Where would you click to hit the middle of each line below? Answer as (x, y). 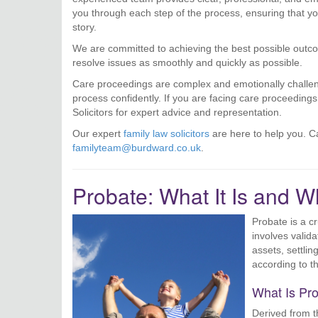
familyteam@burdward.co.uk (137, 148)
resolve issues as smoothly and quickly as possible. (187, 62)
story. (84, 27)
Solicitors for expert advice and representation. (177, 112)
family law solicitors (166, 133)
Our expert (98, 133)
